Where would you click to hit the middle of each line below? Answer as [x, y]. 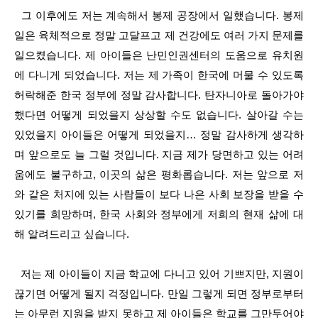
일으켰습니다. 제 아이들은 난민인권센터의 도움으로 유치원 [159, 55]
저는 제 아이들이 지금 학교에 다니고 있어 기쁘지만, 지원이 [159, 274]
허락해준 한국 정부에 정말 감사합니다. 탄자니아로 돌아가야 [159, 95]
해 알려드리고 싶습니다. [72, 234]
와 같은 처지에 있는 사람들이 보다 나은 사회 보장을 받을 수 [159, 194]
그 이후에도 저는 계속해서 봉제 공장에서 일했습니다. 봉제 [159, 15]
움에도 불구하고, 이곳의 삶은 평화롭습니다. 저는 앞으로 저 [159, 174]
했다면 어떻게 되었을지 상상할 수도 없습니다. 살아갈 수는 [159, 115]
